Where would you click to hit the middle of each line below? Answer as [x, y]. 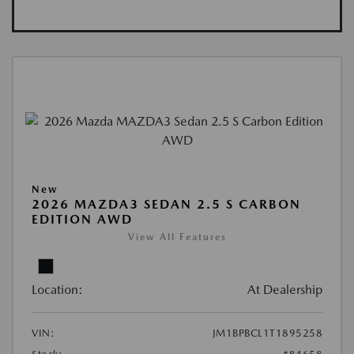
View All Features [177, 237]
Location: [57, 290]
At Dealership [285, 290]
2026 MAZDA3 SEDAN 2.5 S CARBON [166, 205]
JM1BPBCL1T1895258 [267, 333]
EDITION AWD [82, 220]
